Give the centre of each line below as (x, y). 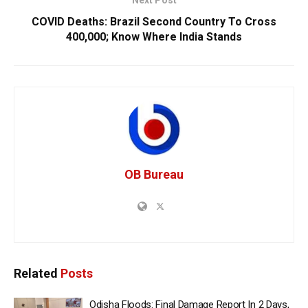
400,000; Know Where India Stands (154, 37)
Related (36, 274)
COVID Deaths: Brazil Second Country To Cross (154, 22)
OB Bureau (154, 175)
